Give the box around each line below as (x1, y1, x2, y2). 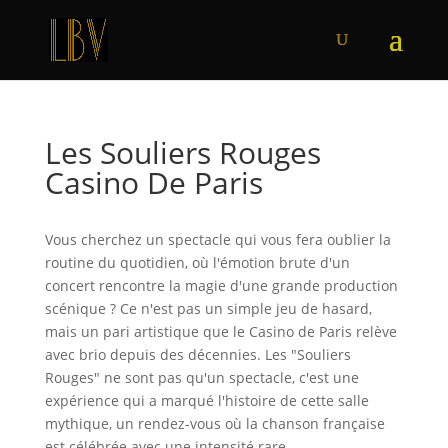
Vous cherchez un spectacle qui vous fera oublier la (44, 230, 391, 249)
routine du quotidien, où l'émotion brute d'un (44, 253, 350, 272)
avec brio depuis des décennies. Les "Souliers (44, 345, 351, 364)
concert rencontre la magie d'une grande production (44, 276, 398, 295)
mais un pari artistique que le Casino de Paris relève (44, 322, 397, 341)
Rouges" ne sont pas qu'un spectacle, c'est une (44, 368, 359, 387)
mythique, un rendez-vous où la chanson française (44, 414, 385, 433)
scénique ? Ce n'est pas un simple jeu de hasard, (44, 299, 372, 318)
